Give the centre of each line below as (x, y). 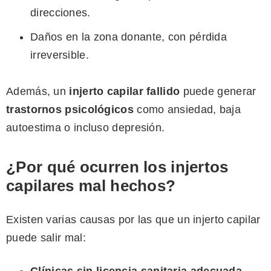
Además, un (38, 92)
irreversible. (60, 55)
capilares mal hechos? (91, 186)
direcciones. (60, 13)
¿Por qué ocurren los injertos (117, 167)
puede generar (218, 92)
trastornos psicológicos (70, 110)
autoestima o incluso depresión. (86, 128)
